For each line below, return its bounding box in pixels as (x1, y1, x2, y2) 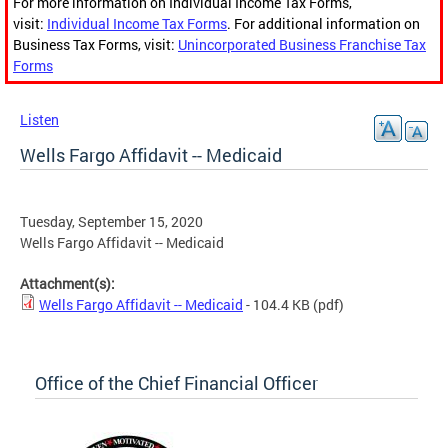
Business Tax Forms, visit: (13, 35, 178, 55)
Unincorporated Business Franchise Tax (178, 35, 426, 55)
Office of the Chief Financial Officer (35, 371, 318, 396)
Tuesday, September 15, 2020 (20, 212, 203, 232)
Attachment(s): (20, 274, 118, 294)
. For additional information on (227, 14, 420, 34)
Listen (20, 110, 59, 130)
